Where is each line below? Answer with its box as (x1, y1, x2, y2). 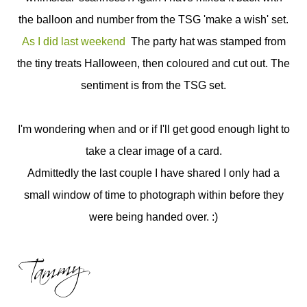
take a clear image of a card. (85, 145, 222, 157)
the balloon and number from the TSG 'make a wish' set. (19, 14, 288, 25)
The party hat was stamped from (127, 36, 286, 47)
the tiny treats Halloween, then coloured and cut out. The (17, 58, 290, 69)
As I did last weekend (21, 36, 128, 47)
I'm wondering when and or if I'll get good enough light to (17, 123, 290, 135)
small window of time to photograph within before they (23, 189, 284, 201)
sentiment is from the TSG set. (81, 79, 226, 91)
